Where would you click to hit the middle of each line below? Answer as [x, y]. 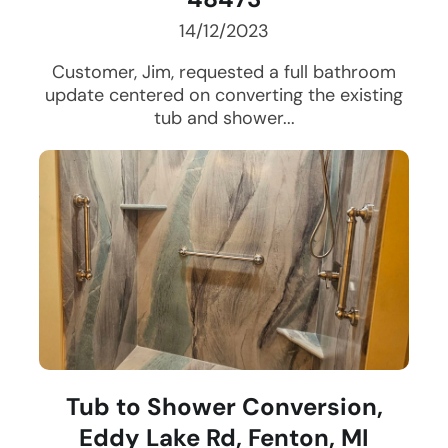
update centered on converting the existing [224, 95]
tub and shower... [224, 118]
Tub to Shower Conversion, [224, 407]
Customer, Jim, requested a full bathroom [224, 72]
